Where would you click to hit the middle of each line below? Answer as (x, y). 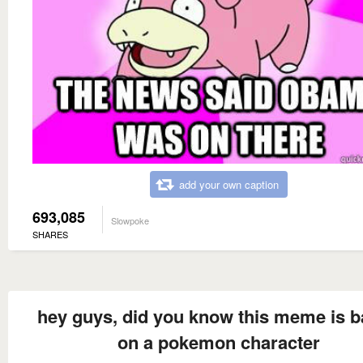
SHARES (50, 235)
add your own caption (229, 185)
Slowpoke (130, 221)
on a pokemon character (219, 342)
